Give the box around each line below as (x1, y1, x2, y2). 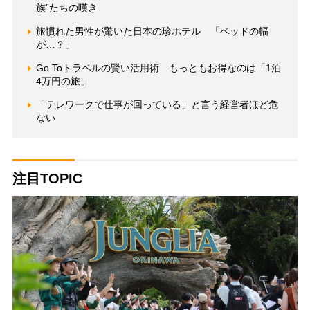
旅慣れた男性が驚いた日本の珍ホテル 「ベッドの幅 (35, 26, 268, 37)
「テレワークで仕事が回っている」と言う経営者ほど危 (35, 99, 278, 111)
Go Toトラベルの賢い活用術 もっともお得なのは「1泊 (35, 62, 281, 74)
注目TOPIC (12, 171, 82, 187)
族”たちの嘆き (35, 2, 98, 14)
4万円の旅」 (35, 75, 90, 87)
